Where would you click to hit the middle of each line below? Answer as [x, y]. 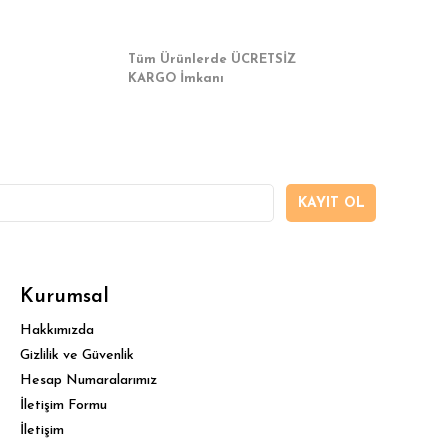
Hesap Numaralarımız [89, 380]
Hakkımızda [57, 330]
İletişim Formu [64, 405]
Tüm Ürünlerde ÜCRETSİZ [212, 59]
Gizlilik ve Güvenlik [77, 355]
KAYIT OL [331, 203]
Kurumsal [65, 297]
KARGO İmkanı [176, 78]
